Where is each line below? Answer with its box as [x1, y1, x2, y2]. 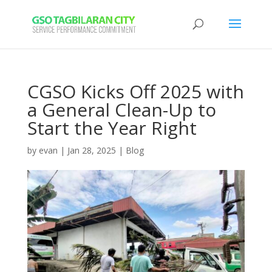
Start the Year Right [27, 115, 197, 140]
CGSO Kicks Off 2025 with [27, 79, 244, 104]
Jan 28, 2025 [67, 144, 116, 156]
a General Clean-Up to [27, 97, 216, 122]
